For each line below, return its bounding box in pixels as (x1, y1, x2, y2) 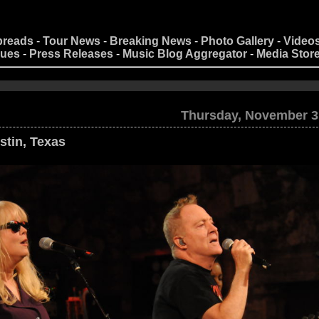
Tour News (43, 35, 100, 47)
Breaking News (110, 35, 192, 47)
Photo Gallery (201, 35, 274, 47)
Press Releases (29, 48, 113, 60)
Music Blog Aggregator (122, 48, 247, 60)
